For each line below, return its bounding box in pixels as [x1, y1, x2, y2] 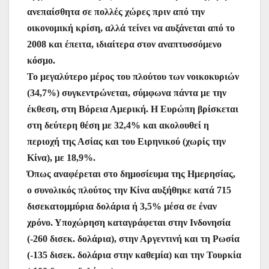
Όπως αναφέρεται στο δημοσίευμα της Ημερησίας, [27, 169, 235, 180]
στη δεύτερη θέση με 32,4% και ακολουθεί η [27, 120, 209, 131]
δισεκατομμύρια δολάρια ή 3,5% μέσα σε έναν [27, 201, 217, 212]
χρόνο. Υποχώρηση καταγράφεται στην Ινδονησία [27, 217, 231, 228]
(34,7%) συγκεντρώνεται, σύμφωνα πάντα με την [27, 88, 226, 98]
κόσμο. [27, 55, 55, 66]
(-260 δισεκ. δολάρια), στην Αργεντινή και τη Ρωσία [27, 234, 240, 244]
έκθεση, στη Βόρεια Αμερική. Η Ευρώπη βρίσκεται [27, 104, 238, 115]
